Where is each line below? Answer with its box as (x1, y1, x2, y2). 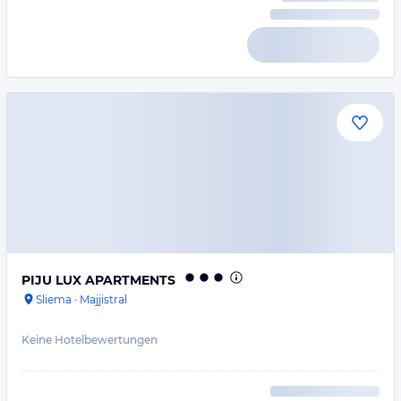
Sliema (36, 293, 72, 306)
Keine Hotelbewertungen (21, 333, 158, 346)
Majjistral (80, 293, 127, 306)
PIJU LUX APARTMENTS (21, 272, 175, 288)
